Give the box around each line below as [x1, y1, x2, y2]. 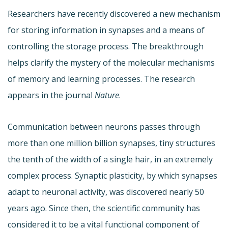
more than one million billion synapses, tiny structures [8, 137, 215, 149]
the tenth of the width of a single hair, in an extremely [8, 153, 213, 165]
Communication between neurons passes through [8, 121, 200, 132]
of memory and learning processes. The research [8, 73, 195, 84]
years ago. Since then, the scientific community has [8, 202, 200, 214]
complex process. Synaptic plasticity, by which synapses [8, 169, 217, 181]
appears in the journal [8, 89, 95, 101]
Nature [95, 89, 119, 101]
